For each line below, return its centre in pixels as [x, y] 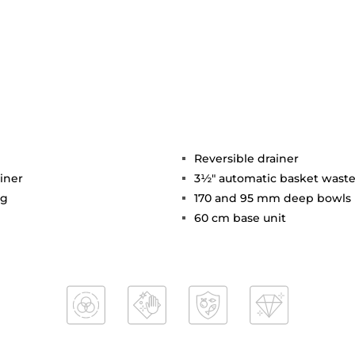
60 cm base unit [240, 218]
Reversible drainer [246, 159]
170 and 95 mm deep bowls [273, 198]
